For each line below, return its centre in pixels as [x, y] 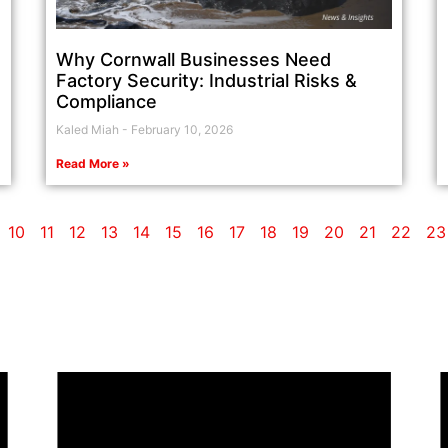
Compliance [107, 102]
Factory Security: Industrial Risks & [207, 81]
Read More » [93, 164]
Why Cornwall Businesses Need [194, 60]
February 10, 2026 [181, 130]
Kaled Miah [89, 130]
